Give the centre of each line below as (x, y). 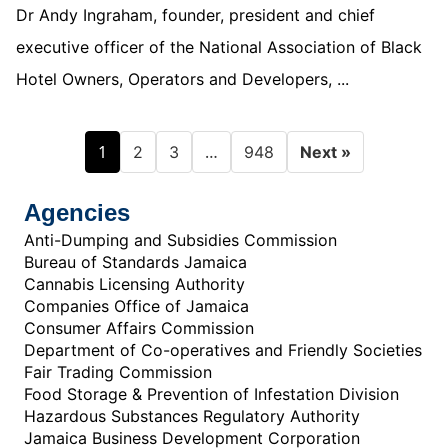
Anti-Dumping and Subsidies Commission (180, 239)
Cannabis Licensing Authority (134, 283)
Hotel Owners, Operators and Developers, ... (182, 78)
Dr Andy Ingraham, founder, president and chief (195, 14)
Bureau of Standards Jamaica (135, 261)
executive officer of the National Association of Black (219, 46)
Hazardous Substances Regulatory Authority (192, 415)
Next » (325, 151)
